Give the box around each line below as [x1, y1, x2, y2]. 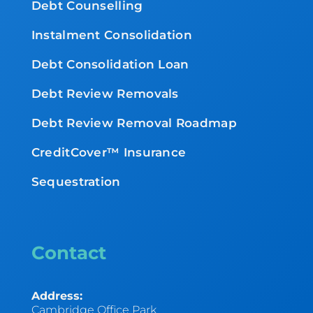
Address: [31, 289, 82, 303]
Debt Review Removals [31, 86, 179, 101]
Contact [31, 241, 106, 264]
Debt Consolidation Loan [31, 57, 189, 71]
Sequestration [31, 174, 121, 189]
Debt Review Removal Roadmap [31, 115, 237, 130]
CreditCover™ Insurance [31, 145, 187, 159]
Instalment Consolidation [31, 27, 192, 42]
